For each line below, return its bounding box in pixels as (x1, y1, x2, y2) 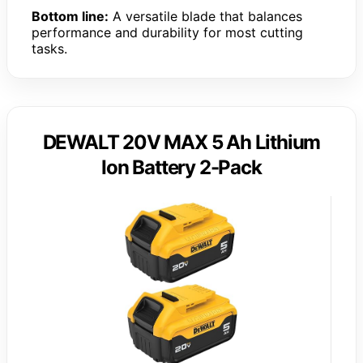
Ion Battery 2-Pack (101, 155, 262, 179)
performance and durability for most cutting (32, 23, 303, 41)
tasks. (32, 40, 67, 57)
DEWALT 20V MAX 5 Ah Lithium (42, 130, 321, 154)
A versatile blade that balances (109, 7, 302, 24)
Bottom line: (32, 7, 109, 24)
